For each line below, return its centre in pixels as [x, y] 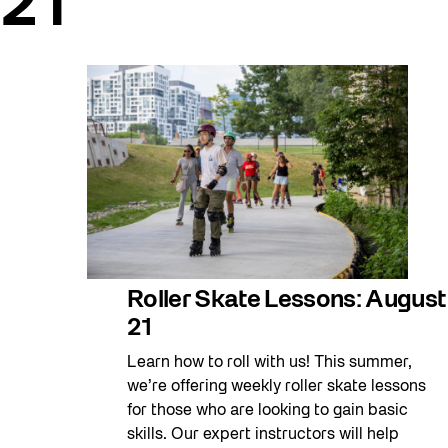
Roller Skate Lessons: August [286, 300]
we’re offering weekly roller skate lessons [276, 386]
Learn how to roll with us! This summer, [269, 362]
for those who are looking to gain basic [267, 410]
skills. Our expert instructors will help [263, 434]
